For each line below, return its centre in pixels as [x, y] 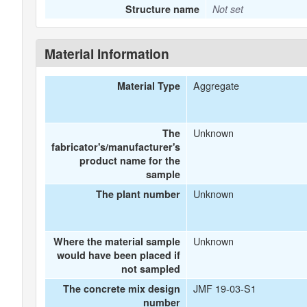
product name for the [130, 160]
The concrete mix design [122, 288]
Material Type [149, 86]
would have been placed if [119, 255]
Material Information [107, 53]
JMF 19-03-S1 [224, 288]
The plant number [138, 194]
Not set [228, 9]
